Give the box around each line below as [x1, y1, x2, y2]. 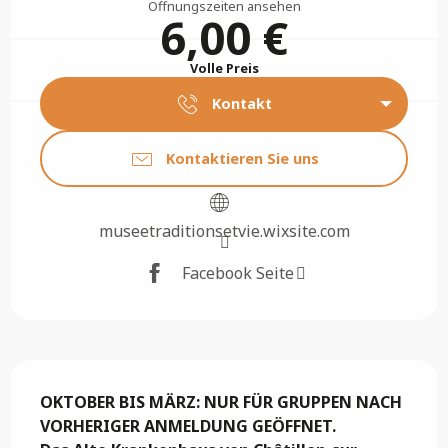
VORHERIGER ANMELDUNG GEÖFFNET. [40, 414, 336, 437]
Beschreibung [10, 359, 147, 387]
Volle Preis [189, 59, 259, 78]
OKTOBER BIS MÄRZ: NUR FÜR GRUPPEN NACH [40, 390, 402, 413]
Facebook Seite [181, 262, 294, 285]
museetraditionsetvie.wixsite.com [98, 219, 350, 242]
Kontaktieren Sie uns [165, 148, 319, 168]
